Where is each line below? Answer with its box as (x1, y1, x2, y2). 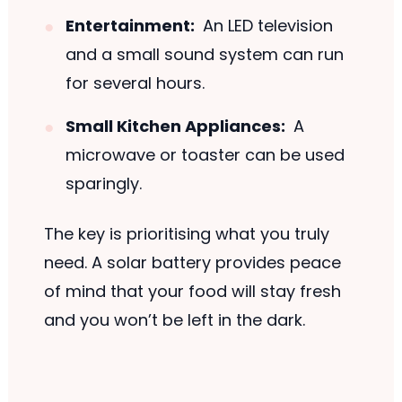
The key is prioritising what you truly (43, 223, 329, 246)
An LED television (198, 14, 334, 38)
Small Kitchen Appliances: (65, 115, 285, 138)
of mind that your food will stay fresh (43, 280, 341, 303)
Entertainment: (65, 14, 195, 38)
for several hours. (65, 72, 205, 95)
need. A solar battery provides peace (43, 251, 341, 275)
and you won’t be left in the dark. (43, 309, 305, 332)
